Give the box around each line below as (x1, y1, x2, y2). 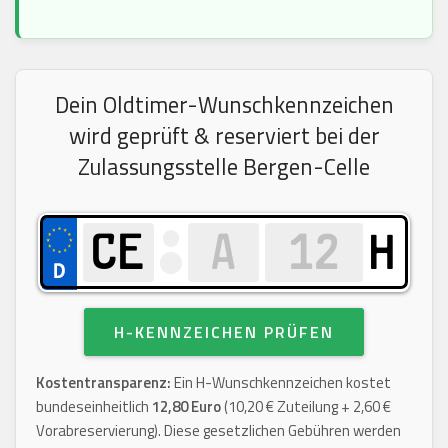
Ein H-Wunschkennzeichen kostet (171, 370, 391, 394)
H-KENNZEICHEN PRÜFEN (114, 319, 334, 344)
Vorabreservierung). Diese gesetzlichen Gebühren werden (36, 418, 401, 442)
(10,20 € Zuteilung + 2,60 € (221, 394, 391, 418)
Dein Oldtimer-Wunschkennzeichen (54, 87, 394, 122)
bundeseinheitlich (36, 394, 152, 418)
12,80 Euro (152, 394, 221, 418)
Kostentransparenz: (36, 370, 171, 394)
